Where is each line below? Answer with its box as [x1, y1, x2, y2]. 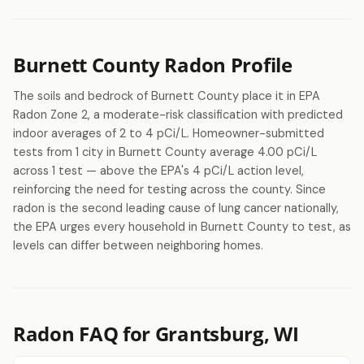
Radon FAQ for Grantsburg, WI [13, 320, 299, 347]
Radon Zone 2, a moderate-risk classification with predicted [13, 107, 343, 122]
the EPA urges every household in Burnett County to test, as [13, 219, 351, 234]
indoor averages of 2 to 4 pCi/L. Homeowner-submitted [13, 126, 324, 141]
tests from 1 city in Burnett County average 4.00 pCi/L [13, 145, 317, 159]
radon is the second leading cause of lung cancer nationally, [13, 201, 339, 215]
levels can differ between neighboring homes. [13, 238, 263, 253]
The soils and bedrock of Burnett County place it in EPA [13, 89, 320, 103]
